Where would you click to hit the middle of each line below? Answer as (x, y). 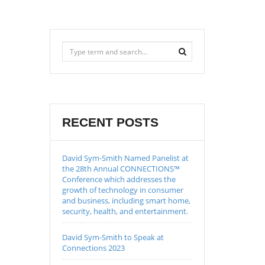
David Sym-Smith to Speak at (113, 237)
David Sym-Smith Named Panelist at (125, 158)
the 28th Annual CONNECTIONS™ (121, 169)
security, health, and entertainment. (125, 211)
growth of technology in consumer (122, 190)
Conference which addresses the (119, 179)
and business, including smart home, (126, 201)
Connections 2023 (93, 248)
